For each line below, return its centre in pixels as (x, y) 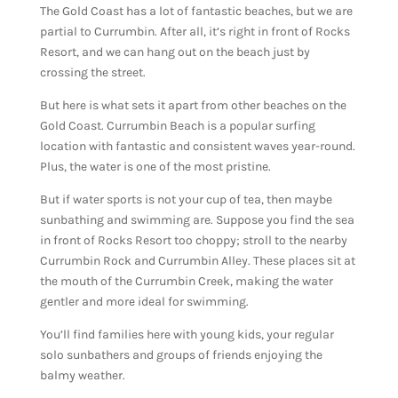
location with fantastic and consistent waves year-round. (197, 146)
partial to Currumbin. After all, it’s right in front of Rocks (195, 31)
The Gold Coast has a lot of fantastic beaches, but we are (196, 11)
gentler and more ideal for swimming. (145, 301)
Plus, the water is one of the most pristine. (155, 166)
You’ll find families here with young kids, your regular (187, 334)
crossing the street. (92, 72)
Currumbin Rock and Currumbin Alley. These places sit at (197, 260)
